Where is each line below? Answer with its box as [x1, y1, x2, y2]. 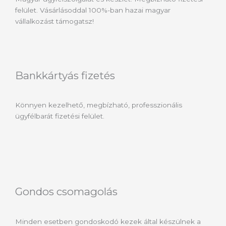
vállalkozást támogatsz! [15, 17, 96, 26]
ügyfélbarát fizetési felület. [15, 112, 104, 121]
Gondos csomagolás [15, 185, 118, 198]
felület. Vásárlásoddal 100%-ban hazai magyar [15, 6, 171, 15]
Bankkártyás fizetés [15, 69, 115, 82]
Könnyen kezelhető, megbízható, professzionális [15, 101, 182, 109]
